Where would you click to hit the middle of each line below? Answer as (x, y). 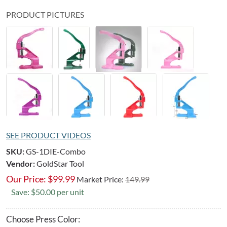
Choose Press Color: (43, 219)
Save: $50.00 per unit (48, 192)
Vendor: (21, 163)
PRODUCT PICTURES (45, 14)
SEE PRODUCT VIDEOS (48, 135)
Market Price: (101, 179)
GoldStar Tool (60, 163)
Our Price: (26, 179)
